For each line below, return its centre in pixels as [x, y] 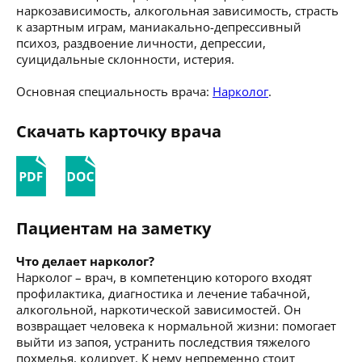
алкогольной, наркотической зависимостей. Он [159, 309]
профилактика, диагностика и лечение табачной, [163, 293]
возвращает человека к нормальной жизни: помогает [176, 325]
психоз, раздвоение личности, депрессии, [141, 42]
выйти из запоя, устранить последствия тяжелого [163, 341]
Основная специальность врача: [114, 91]
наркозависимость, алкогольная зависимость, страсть [177, 10]
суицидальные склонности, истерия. [125, 59]
